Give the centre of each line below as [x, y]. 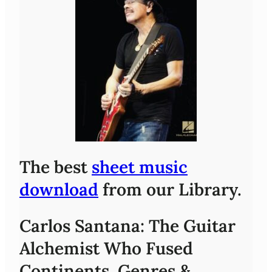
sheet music [140, 167]
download [59, 189]
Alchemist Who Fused [106, 248]
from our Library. [170, 189]
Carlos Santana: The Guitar [127, 226]
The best [56, 167]
